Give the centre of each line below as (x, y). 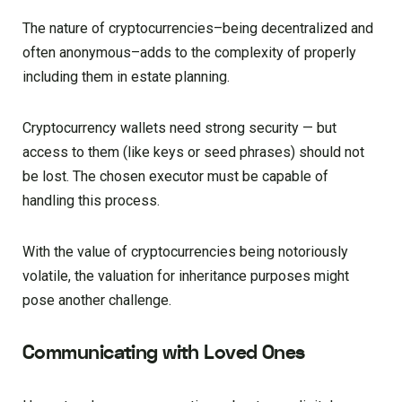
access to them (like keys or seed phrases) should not (193, 153)
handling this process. (91, 201)
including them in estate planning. (126, 77)
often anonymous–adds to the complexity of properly (189, 53)
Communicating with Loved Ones (164, 353)
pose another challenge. (97, 301)
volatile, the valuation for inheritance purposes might (186, 276)
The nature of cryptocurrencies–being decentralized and (198, 29)
